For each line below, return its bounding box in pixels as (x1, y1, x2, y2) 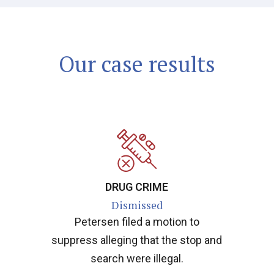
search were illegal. (90, 251, 183, 265)
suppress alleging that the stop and (51, 233, 223, 246)
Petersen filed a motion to (74, 215, 199, 228)
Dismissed (111, 198, 163, 212)
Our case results (58, 50, 215, 79)
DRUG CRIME (105, 180, 169, 193)
